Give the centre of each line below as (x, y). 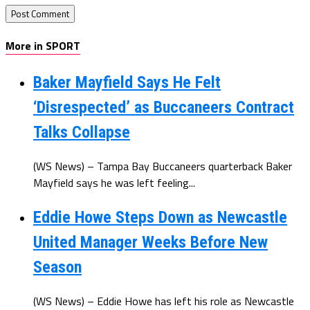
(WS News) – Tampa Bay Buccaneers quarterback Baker (163, 166)
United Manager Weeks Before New (151, 243)
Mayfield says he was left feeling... (114, 182)
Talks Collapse (82, 132)
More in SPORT (43, 46)
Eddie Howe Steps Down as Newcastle (160, 218)
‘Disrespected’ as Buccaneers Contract (164, 107)
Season (57, 267)
